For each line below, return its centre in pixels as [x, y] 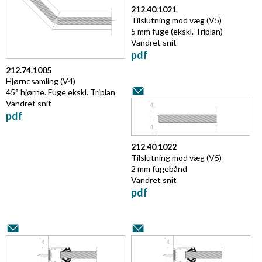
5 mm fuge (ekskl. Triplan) [177, 32]
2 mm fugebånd [159, 169]
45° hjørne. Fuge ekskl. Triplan [61, 92]
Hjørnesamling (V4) [41, 81]
